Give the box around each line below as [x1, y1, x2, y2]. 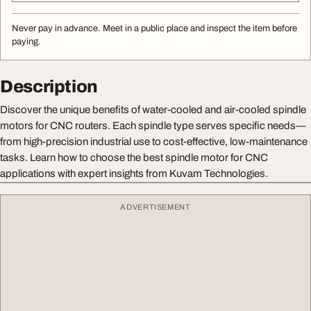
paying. [12, 37, 41, 47]
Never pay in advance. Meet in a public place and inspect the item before [12, 24, 297, 34]
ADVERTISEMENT [120, 203, 191, 212]
